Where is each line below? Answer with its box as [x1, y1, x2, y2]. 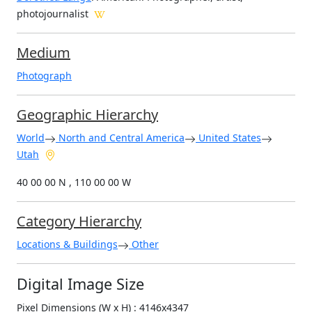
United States [196, 131, 261, 145]
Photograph [17, 69, 72, 83]
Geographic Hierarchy [17, 105, 158, 125]
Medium [17, 43, 70, 63]
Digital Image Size [17, 274, 144, 295]
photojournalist [17, 7, 88, 21]
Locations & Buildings [17, 237, 118, 251]
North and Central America [56, 131, 185, 145]
